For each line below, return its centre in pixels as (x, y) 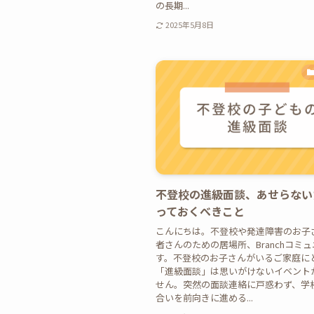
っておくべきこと (200, 211)
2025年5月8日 (189, 25)
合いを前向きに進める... (204, 297)
